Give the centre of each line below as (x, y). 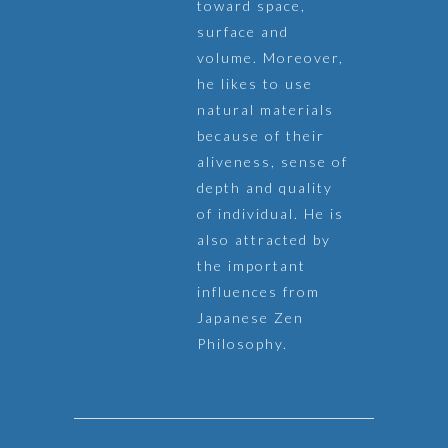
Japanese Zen (250, 317)
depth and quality (265, 187)
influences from (258, 291)
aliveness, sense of (272, 161)
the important (251, 265)
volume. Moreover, (270, 57)
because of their (261, 135)
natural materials (265, 109)
